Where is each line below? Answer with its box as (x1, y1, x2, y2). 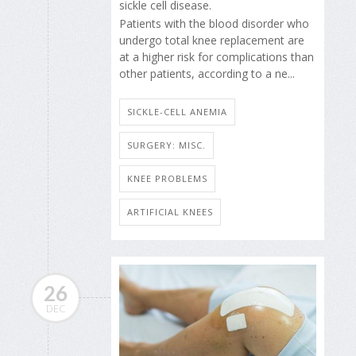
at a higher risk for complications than (119, 48, 314, 64)
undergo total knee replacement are (119, 32, 304, 48)
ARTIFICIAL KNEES (127, 206, 213, 219)
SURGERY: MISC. (127, 139, 206, 152)
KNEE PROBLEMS (127, 172, 207, 185)
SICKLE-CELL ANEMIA (127, 106, 227, 118)
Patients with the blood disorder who (119, 15, 309, 31)
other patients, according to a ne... (119, 65, 295, 81)
